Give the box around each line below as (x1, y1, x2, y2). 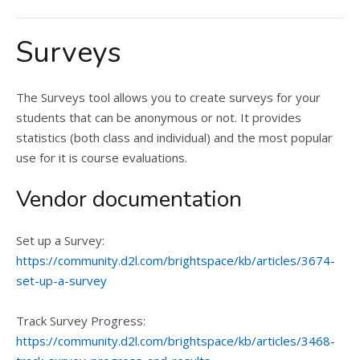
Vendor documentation (16, 184, 242, 215)
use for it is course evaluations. (16, 149, 187, 166)
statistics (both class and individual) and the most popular (16, 129, 333, 145)
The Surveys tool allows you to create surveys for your (16, 89, 321, 105)
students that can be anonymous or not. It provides (16, 109, 301, 125)
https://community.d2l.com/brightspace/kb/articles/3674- (16, 252, 335, 268)
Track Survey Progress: (16, 313, 145, 329)
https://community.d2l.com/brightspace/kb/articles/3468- (16, 333, 335, 349)
